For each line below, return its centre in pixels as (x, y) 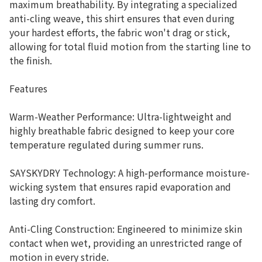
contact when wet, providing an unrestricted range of (125, 243)
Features (28, 88)
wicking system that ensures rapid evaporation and (120, 187)
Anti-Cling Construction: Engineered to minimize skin (126, 229)
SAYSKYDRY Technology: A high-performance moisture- (130, 173)
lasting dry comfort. (52, 201)
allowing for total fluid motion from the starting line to (130, 46)
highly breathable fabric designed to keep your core (122, 130)
